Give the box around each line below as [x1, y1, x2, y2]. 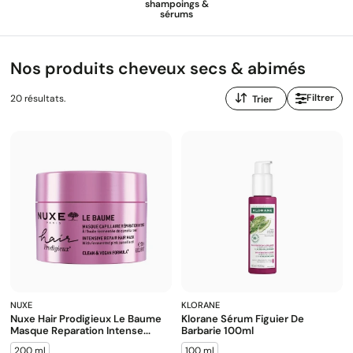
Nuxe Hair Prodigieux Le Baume [10, 311, 162, 325]
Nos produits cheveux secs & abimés [10, 58, 306, 80]
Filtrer [307, 91, 334, 105]
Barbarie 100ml [181, 323, 254, 337]
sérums [160, 8, 193, 21]
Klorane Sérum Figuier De [181, 311, 304, 325]
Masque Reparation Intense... [10, 323, 150, 337]
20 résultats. [10, 91, 65, 105]
